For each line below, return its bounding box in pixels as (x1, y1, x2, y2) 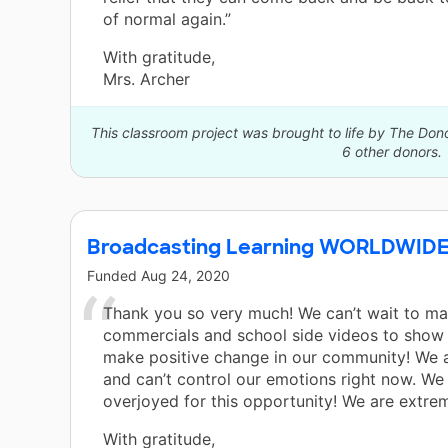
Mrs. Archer (103, 69, 190, 90)
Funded (87, 267, 141, 285)
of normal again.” (103, 9, 231, 30)
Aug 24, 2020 (141, 267, 230, 285)
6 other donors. (342, 143, 442, 161)
